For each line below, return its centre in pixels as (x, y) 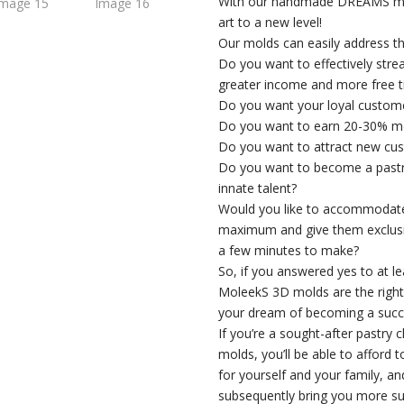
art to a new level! (271, 22)
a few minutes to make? (289, 250)
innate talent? (258, 188)
